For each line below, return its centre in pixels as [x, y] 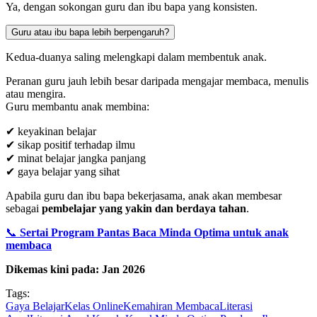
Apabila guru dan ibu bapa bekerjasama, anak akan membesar [144, 195]
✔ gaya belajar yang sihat [63, 171]
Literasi [236, 306]
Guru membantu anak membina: [77, 106]
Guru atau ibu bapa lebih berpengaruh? [90, 32]
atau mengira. [36, 93]
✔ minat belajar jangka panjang [76, 158]
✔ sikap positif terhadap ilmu [70, 144]
